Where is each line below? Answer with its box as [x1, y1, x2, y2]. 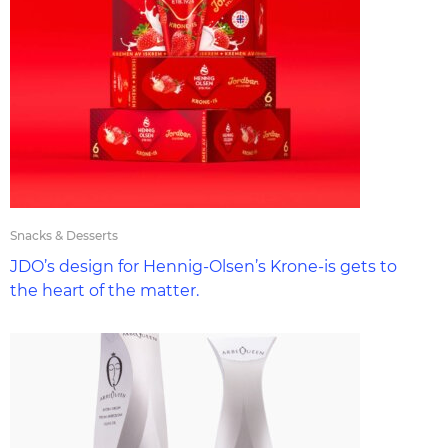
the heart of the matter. [10, 281, 199, 300]
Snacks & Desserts [10, 228, 118, 243]
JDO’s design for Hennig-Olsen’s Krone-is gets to [10, 257, 397, 276]
